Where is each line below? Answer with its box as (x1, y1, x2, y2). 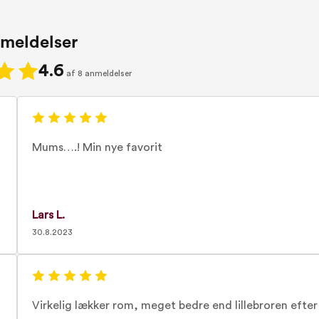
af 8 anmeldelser (66, 69, 132, 78)
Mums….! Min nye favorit (31, 142, 162, 153)
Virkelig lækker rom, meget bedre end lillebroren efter (31, 300, 318, 311)
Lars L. (31, 209, 65, 221)
